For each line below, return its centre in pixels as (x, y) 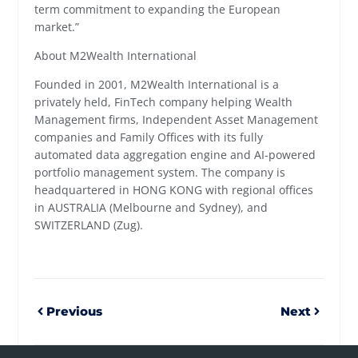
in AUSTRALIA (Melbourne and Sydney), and (151, 208)
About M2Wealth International (116, 56)
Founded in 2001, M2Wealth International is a (157, 85)
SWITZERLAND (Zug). (89, 225)
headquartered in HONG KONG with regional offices (174, 190)
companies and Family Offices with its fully (149, 137)
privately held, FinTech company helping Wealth (164, 102)
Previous (75, 311)
